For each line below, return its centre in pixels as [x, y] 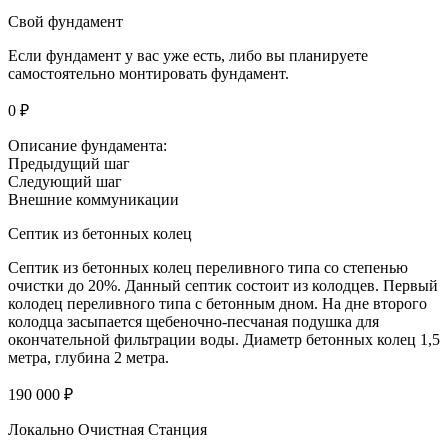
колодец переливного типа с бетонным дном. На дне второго [217, 304]
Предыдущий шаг [69, 164]
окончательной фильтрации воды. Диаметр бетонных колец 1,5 [224, 340]
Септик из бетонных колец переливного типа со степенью [208, 268]
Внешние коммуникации [93, 200]
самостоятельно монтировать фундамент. [148, 74]
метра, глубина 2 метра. [88, 358]
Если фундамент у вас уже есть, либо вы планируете [188, 56]
